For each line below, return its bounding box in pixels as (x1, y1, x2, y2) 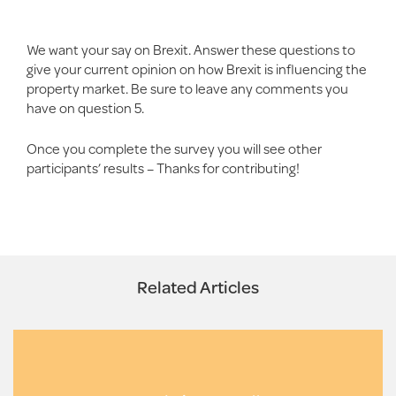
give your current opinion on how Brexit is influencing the (27, 58, 367, 80)
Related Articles (137, 273, 259, 300)
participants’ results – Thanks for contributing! (27, 156, 300, 178)
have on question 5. (27, 97, 144, 118)
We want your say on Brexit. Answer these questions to (27, 39, 355, 60)
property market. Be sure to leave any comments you (27, 78, 348, 99)
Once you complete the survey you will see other (27, 137, 322, 158)
